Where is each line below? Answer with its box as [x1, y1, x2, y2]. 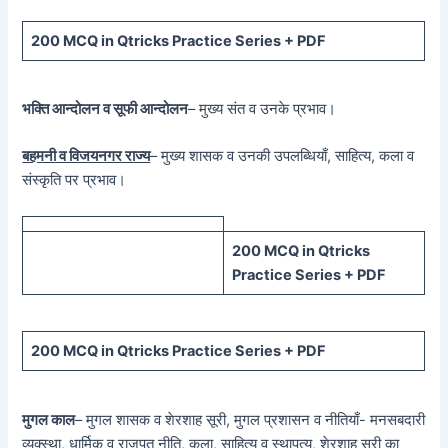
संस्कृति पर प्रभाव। [22, 171, 127, 190]
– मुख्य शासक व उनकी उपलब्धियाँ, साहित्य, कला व [150, 147, 415, 166]
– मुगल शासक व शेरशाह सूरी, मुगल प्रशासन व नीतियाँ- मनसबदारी [75, 410, 426, 429]
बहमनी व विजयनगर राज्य [22, 147, 151, 166]
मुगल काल [22, 410, 76, 429]
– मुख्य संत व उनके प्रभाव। [188, 100, 337, 119]
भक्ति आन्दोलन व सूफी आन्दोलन [22, 100, 189, 119]
